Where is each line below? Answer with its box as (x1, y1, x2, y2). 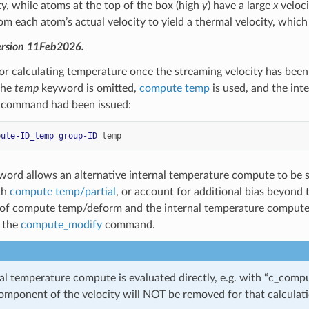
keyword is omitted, (38, 82, 139, 94)
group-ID (58, 130, 97, 141)
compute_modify (20, 219, 102, 230)
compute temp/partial (9, 186, 116, 197)
